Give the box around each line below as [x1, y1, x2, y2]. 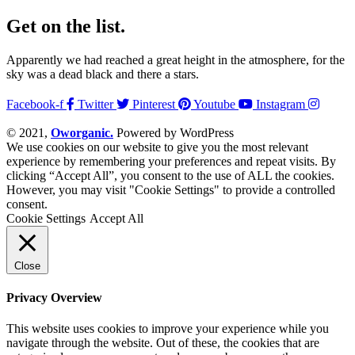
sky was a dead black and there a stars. [6, 67, 199, 81]
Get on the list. [6, 15, 125, 36]
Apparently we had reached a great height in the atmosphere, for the [6, 52, 345, 67]
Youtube [193, 97, 235, 111]
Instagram [256, 97, 305, 111]
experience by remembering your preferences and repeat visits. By [6, 154, 336, 168]
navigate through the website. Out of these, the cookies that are [6, 336, 319, 350]
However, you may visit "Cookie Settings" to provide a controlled [6, 182, 335, 197]
